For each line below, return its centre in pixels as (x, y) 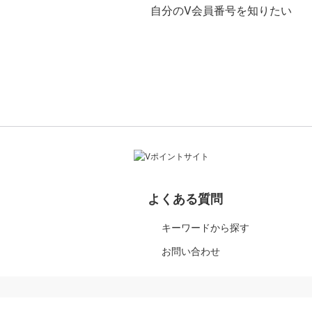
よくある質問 (185, 198)
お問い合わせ (191, 251)
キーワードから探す (205, 227)
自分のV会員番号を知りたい (221, 10)
